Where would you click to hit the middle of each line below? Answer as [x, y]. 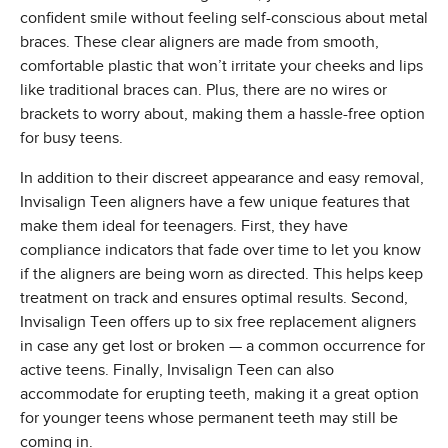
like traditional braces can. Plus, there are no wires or [203, 90]
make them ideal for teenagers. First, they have [184, 226]
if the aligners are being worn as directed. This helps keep [221, 274]
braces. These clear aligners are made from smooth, [199, 42]
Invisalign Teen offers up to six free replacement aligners [218, 322]
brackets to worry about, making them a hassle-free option [222, 114]
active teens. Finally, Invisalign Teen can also [177, 370]
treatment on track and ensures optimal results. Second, [214, 298]
